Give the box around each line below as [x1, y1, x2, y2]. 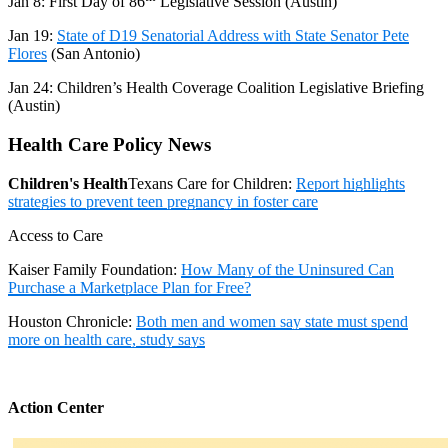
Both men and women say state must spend [136, 312, 408, 330]
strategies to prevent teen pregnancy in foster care [8, 192, 318, 210]
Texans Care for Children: [128, 174, 296, 192]
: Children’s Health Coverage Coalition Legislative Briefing [49, 79, 424, 97]
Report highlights [296, 174, 405, 192]
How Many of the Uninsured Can [181, 260, 394, 278]
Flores [8, 45, 47, 63]
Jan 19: [8, 27, 53, 45]
